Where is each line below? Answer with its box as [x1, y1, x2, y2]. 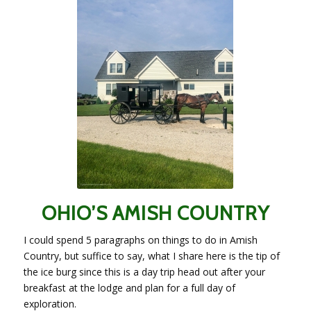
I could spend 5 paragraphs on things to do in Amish [23, 233, 258, 247]
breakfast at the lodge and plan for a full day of [23, 281, 235, 295]
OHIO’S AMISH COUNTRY [41, 201, 269, 226]
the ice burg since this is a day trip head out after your [23, 265, 265, 279]
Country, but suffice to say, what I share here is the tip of [23, 249, 280, 263]
